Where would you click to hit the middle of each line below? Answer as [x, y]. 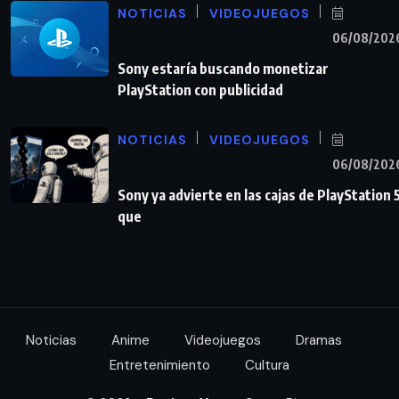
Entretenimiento [160, 366]
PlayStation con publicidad [200, 90]
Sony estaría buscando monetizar [223, 69]
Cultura [267, 366]
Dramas [319, 341]
